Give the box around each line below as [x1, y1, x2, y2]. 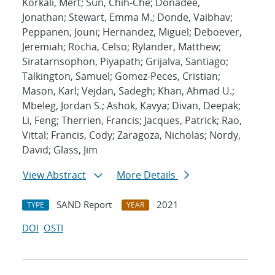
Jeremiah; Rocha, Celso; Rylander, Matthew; [22, 40, 221, 54]
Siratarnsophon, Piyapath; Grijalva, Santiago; [22, 55, 228, 69]
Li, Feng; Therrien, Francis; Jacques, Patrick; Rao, [22, 114, 242, 128]
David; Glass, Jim [22, 143, 98, 157]
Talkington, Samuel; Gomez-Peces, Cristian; [22, 69, 220, 83]
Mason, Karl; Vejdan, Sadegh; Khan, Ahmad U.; [22, 84, 234, 98]
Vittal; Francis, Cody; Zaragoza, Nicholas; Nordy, [22, 128, 241, 142]
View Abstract [23, 168, 86, 182]
